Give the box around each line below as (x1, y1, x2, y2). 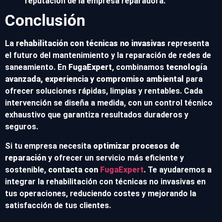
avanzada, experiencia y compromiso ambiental (5, 74, 184, 84)
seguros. (5, 122, 38, 132)
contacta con (48, 165, 100, 174)
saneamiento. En (5, 62, 68, 72)
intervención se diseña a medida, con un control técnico (5, 98, 213, 108)
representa (166, 39, 209, 49)
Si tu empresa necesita (5, 141, 93, 151)
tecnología (166, 62, 207, 72)
